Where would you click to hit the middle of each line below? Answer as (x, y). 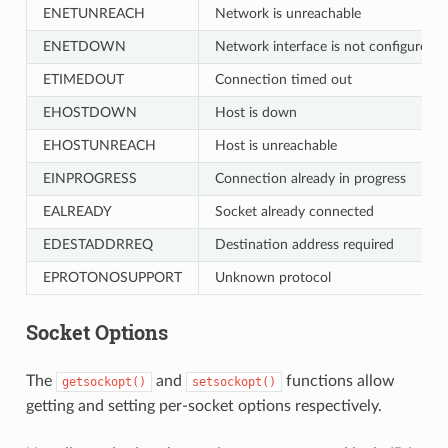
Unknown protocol (272, 277)
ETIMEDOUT (83, 79)
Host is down (255, 112)
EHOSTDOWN (89, 112)
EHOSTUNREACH (99, 145)
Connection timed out (283, 79)
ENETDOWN (84, 46)
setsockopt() (233, 381)
